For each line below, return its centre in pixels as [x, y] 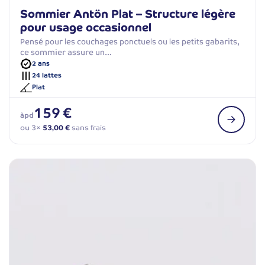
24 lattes [47, 75]
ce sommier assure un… [66, 52]
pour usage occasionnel [86, 27]
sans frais [88, 127]
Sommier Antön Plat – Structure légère [128, 14]
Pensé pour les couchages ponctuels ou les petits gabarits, [130, 41]
